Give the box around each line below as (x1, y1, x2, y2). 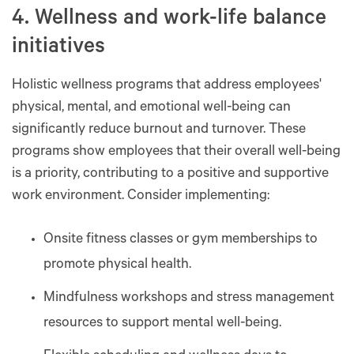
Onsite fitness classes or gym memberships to (43, 232, 318, 248)
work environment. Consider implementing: (12, 188, 269, 205)
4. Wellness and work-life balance (12, 7, 326, 32)
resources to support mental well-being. (43, 315, 281, 332)
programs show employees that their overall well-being (12, 144, 341, 160)
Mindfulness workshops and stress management (43, 290, 334, 307)
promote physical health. (43, 257, 191, 273)
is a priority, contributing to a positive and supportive (12, 166, 329, 183)
